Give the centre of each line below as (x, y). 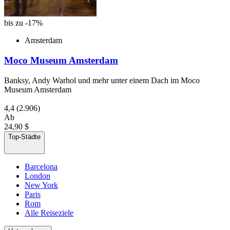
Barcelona (41, 166)
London (37, 176)
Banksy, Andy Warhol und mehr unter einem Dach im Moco (102, 80)
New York (41, 185)
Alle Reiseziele (49, 213)
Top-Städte (24, 137)
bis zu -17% (23, 23)
